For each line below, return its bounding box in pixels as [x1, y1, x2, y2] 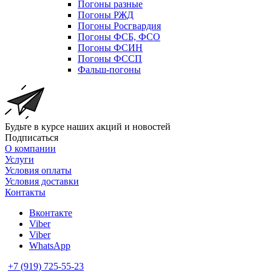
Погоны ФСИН [78, 42, 143, 53]
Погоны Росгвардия [78, 20, 161, 31]
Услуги [5, 154, 34, 165]
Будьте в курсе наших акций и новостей [5, 121, 171, 132]
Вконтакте [29, 207, 72, 218]
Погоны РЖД [78, 9, 134, 20]
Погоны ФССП [78, 53, 142, 64]
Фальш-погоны [78, 64, 141, 75]
